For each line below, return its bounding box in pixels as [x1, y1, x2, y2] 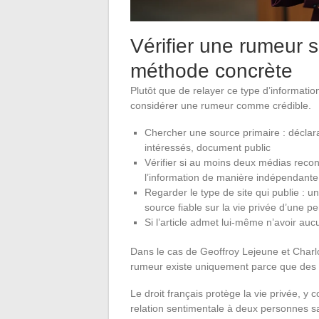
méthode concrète [130, 59, 293, 82]
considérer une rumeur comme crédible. [130, 99, 311, 111]
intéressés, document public [145, 141, 271, 153]
